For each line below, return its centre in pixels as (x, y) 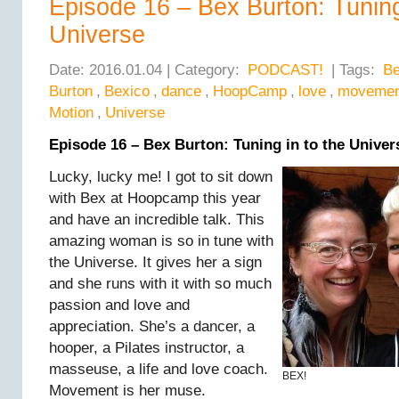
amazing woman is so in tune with (161, 241)
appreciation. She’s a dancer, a (152, 326)
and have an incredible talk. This (157, 220)
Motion (71, 113)
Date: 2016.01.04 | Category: (147, 70)
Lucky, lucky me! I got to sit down (161, 177)
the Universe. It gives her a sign (155, 262)
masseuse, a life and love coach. (159, 369)
